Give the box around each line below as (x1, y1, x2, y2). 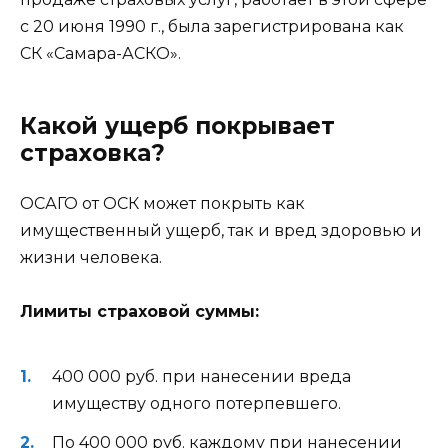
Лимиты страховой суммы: (20, 302, 259, 322)
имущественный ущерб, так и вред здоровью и (20, 220, 422, 240)
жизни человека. (20, 247, 162, 267)
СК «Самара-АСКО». (20, 43, 181, 63)
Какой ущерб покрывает (20, 111, 335, 140)
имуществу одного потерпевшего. (52, 394, 341, 414)
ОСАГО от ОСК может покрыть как (20, 193, 305, 213)
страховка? (20, 138, 165, 167)
